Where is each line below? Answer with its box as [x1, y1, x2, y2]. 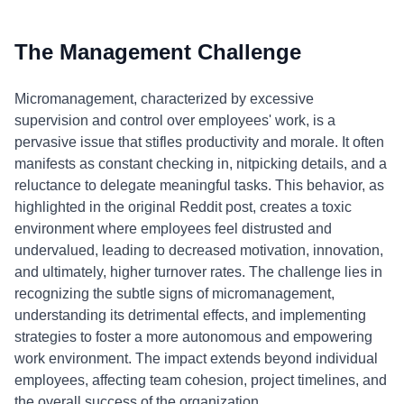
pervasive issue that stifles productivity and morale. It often [14, 134, 384, 150]
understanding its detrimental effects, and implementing [14, 308, 366, 323]
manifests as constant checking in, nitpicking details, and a [14, 156, 387, 171]
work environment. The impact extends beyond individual [14, 351, 378, 366]
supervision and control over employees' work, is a [14, 113, 335, 128]
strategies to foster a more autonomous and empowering [14, 329, 372, 344]
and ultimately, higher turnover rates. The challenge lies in [14, 264, 382, 280]
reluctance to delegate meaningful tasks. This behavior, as [14, 178, 384, 193]
